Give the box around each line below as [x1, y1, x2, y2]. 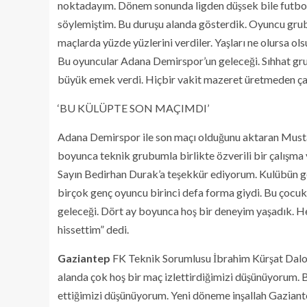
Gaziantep [58, 251, 110, 265]
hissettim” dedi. [58, 223, 129, 236]
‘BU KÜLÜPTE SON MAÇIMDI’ [58, 101, 209, 115]
